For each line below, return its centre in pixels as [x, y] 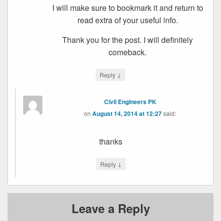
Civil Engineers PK [130, 101]
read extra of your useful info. [128, 20]
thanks [111, 141]
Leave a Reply [110, 208]
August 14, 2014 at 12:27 [127, 113]
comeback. [128, 52]
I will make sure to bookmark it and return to [128, 7]
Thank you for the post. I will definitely [128, 39]
